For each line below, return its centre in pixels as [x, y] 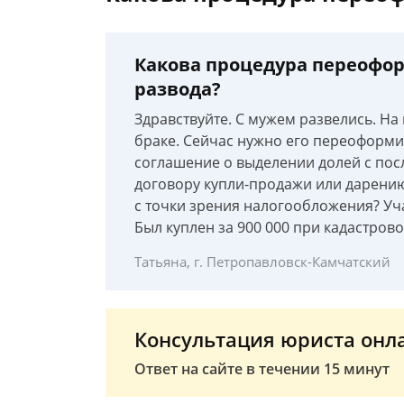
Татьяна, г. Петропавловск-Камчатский [262, 262]
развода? [178, 89]
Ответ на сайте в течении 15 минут [262, 369]
